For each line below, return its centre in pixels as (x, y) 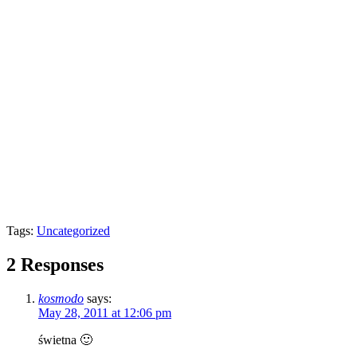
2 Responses (55, 265)
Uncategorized (73, 231)
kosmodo (61, 299)
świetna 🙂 (65, 340)
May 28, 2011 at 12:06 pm (105, 313)
